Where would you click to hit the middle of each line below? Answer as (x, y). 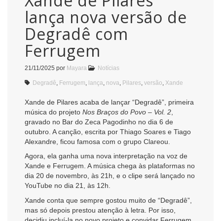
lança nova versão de (106, 17)
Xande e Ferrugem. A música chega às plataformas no (110, 166)
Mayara (77, 68)
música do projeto (54, 112)
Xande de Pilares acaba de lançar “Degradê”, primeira (109, 102)
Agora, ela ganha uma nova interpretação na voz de (106, 156)
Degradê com (76, 34)
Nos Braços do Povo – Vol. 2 (127, 112)
